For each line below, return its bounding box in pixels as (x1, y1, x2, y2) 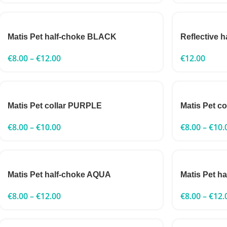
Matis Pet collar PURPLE (8, 101, 102, 110)
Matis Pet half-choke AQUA (8, 170, 111, 179)
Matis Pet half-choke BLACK (8, 32, 117, 41)
